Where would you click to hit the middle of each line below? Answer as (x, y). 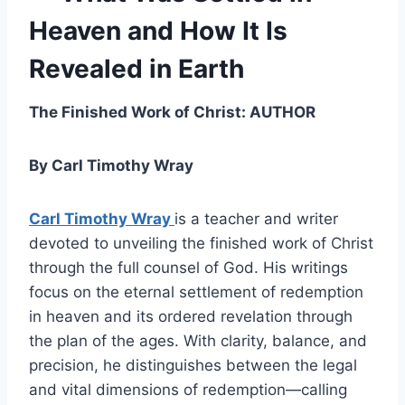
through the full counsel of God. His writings (188, 268)
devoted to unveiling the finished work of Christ (201, 243)
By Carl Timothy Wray (111, 165)
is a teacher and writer (256, 219)
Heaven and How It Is (158, 31)
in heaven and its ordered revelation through (191, 316)
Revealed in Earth (137, 69)
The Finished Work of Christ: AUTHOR (172, 112)
